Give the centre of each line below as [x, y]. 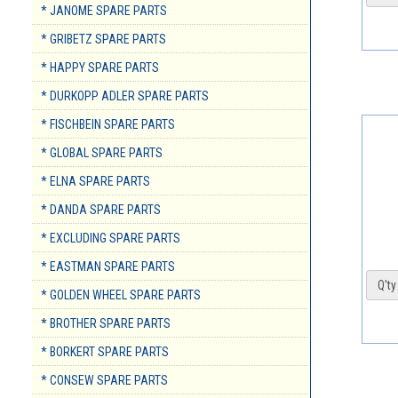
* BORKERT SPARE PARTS [105, 352]
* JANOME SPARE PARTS [104, 11]
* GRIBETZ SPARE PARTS [103, 40]
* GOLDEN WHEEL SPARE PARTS [121, 295]
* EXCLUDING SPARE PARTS [111, 239]
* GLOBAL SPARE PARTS [102, 153]
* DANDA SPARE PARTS [101, 210]
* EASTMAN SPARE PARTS [108, 267]
